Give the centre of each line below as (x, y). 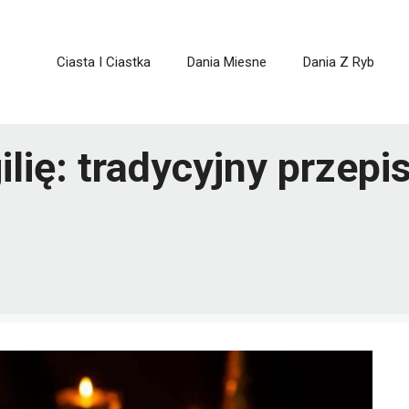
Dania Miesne (227, 63)
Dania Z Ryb (339, 63)
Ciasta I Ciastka (104, 63)
